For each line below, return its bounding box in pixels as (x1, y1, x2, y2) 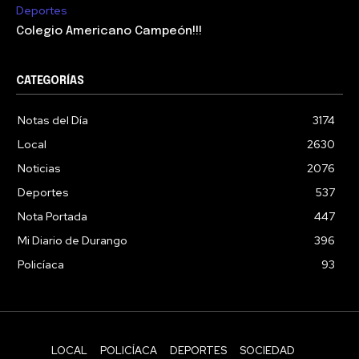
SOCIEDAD (240, 343, 295, 357)
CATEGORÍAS (16, 75, 84, 87)
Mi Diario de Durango (18, 232, 127, 248)
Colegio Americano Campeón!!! (16, 24, 202, 38)
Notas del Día (18, 112, 88, 127)
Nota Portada (18, 208, 87, 224)
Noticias (18, 160, 61, 175)
